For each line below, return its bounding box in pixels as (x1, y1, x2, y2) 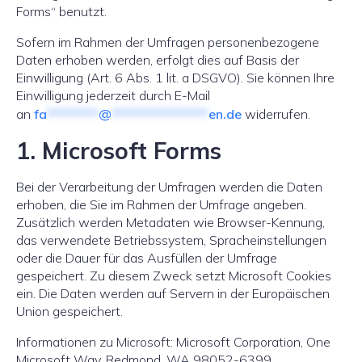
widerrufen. (242, 106, 310, 122)
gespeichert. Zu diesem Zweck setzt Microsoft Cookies (16, 267, 331, 284)
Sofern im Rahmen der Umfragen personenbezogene (16, 34, 319, 50)
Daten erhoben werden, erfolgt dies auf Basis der (16, 52, 299, 68)
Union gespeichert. (16, 303, 123, 319)
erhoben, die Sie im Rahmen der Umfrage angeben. (16, 196, 306, 213)
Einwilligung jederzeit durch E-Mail (16, 87, 210, 103)
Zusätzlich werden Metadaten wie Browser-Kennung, (16, 214, 325, 230)
